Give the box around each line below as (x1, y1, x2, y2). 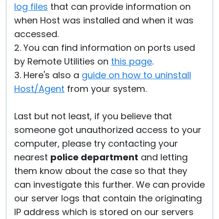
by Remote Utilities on (14, 55, 111, 67)
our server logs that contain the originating (14, 192, 202, 204)
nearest (14, 151, 50, 163)
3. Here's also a (14, 69, 82, 81)
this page (111, 55, 152, 67)
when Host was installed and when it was (14, 14, 194, 26)
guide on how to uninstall (82, 69, 191, 81)
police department (50, 151, 138, 163)
